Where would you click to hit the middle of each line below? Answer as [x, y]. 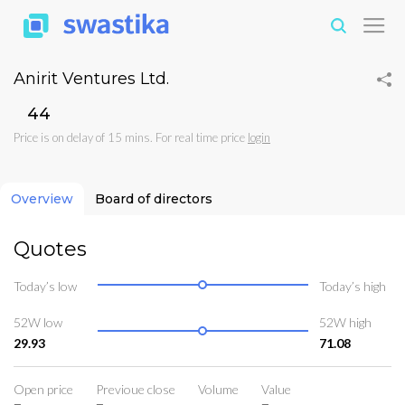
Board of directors [154, 199]
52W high [345, 322]
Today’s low [45, 286]
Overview [42, 199]
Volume [218, 389]
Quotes [50, 250]
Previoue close [136, 389]
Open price [43, 389]
